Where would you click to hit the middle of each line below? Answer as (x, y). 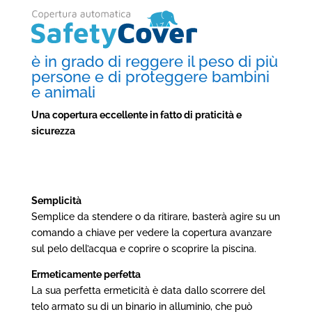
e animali (63, 92)
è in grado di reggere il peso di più (154, 62)
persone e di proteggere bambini (150, 77)
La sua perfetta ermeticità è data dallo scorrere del (148, 291)
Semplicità (56, 201)
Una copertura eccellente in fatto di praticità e (136, 115)
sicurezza (53, 131)
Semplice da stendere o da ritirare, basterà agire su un (155, 217)
